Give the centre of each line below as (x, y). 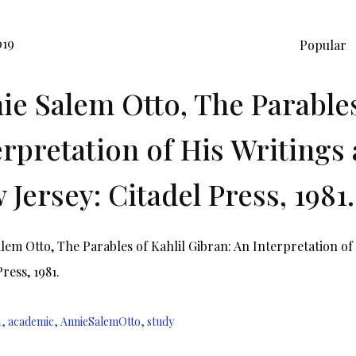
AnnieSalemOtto (101, 321)
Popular (323, 44)
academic (31, 321)
